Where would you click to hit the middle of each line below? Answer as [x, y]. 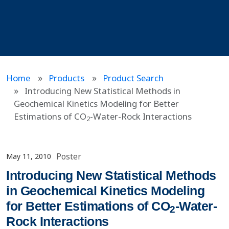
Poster [69, 156]
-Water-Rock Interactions [141, 116]
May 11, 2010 [29, 156]
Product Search [133, 78]
